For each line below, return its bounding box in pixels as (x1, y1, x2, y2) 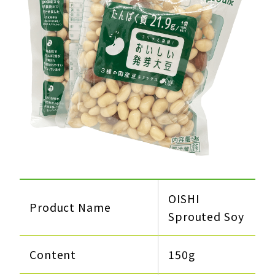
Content (29, 247, 77, 263)
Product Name (29, 199, 111, 215)
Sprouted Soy (168, 209, 244, 225)
